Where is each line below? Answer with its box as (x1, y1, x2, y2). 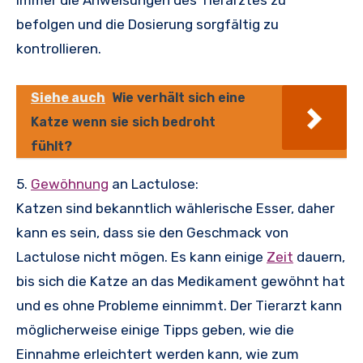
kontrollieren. (16, 41, 101, 58)
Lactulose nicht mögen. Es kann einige (16, 249, 267, 266)
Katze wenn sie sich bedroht (31, 114, 216, 130)
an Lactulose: (109, 176, 199, 193)
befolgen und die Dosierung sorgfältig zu (16, 16, 279, 33)
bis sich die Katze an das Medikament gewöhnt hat (16, 273, 345, 290)
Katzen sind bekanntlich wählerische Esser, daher (16, 200, 335, 217)
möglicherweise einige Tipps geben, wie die (16, 322, 294, 339)
